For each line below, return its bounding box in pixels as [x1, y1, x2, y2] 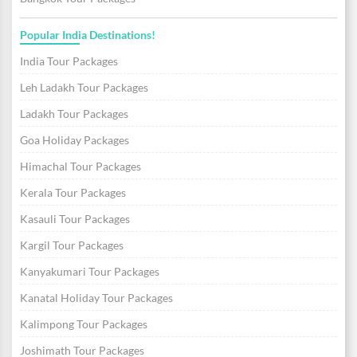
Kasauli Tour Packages [20, 212, 130, 226]
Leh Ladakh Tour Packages [20, 80, 148, 95]
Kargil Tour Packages [20, 238, 124, 253]
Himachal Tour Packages [20, 159, 141, 174]
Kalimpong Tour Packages [20, 317, 147, 331]
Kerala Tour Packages [20, 186, 126, 200]
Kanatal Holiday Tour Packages [20, 291, 173, 305]
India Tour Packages [20, 54, 118, 69]
